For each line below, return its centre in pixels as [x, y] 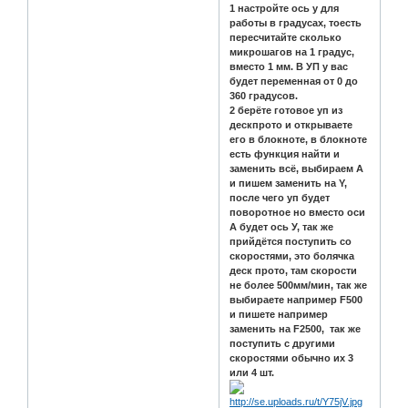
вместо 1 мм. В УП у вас [289, 67]
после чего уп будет [280, 198]
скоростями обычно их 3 [292, 358]
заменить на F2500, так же [296, 329]
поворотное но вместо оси [298, 213]
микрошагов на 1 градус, [292, 52]
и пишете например [279, 315]
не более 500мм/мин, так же [299, 286]
